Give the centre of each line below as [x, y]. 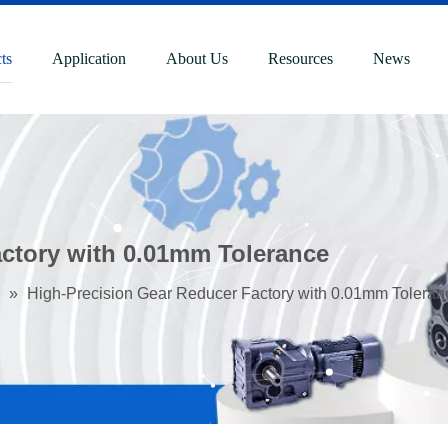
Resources [301, 58]
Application [89, 58]
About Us [197, 58]
